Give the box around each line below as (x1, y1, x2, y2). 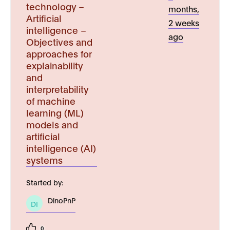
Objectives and (26, 35, 92, 48)
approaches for (26, 47, 92, 60)
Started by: (26, 177, 63, 187)
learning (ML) (26, 106, 84, 119)
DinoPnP (48, 195, 75, 205)
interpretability (26, 83, 89, 95)
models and (26, 118, 78, 130)
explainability (26, 59, 83, 71)
